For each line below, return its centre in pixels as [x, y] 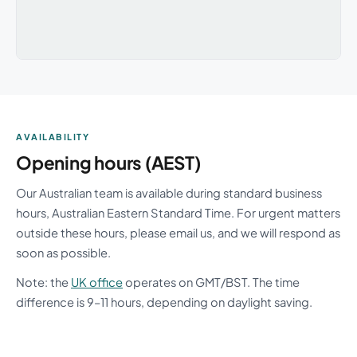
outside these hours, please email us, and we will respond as [178, 232]
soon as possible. [63, 252]
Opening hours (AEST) [108, 162]
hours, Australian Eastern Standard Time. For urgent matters [178, 212]
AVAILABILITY [53, 137]
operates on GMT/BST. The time [211, 282]
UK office [97, 282]
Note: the [43, 282]
